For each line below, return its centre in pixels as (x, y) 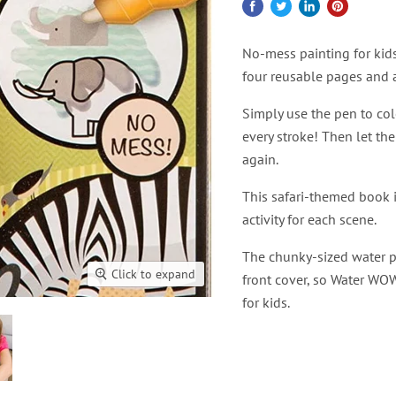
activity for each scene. (309, 219)
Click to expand (153, 274)
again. (260, 159)
